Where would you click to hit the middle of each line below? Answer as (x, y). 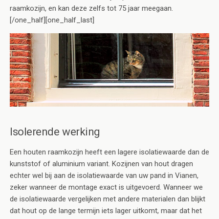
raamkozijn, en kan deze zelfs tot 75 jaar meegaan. (91, 9)
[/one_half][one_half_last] (52, 20)
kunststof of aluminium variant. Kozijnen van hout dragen (101, 164)
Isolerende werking (55, 132)
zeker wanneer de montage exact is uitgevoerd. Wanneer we (106, 187)
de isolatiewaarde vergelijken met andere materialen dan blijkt (108, 199)
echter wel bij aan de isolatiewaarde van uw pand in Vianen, (104, 176)
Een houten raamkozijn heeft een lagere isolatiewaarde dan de (109, 152)
